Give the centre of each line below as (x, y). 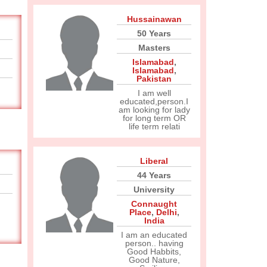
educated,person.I (154, 101)
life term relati (154, 126)
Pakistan (154, 79)
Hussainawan (154, 19)
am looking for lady (154, 110)
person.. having (154, 243)
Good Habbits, (154, 252)
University (154, 190)
